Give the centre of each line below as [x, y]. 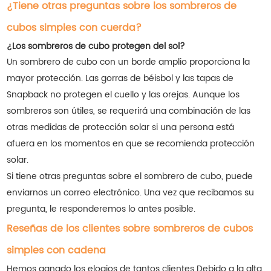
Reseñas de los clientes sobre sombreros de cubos [130, 229]
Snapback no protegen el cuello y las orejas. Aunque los [123, 95]
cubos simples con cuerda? [74, 28]
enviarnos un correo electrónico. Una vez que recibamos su [131, 193]
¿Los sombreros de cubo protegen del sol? [96, 47]
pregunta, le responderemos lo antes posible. [101, 209]
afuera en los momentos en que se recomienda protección [131, 144]
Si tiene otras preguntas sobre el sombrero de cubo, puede [130, 177]
